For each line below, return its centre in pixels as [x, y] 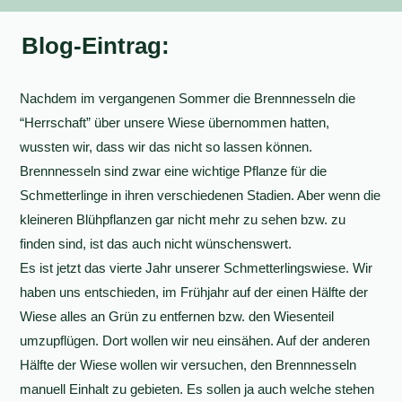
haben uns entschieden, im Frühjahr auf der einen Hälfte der [194, 292]
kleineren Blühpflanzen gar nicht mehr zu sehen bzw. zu [183, 219]
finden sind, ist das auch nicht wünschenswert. [156, 244]
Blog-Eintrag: [96, 46]
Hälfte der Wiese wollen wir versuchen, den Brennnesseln [188, 365]
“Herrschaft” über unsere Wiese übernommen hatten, [175, 122]
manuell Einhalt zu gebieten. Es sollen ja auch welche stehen [197, 389]
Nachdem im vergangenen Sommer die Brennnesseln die [188, 98]
